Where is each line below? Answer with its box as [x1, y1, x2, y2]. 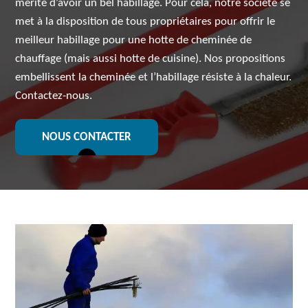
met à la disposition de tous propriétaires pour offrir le [15, 16, 276, 27]
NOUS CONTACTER [42, 131, 132, 143]
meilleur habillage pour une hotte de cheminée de [15, 34, 252, 46]
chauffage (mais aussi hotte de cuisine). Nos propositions [15, 53, 286, 65]
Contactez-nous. [15, 90, 93, 102]
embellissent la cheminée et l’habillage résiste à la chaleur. [15, 71, 292, 83]
